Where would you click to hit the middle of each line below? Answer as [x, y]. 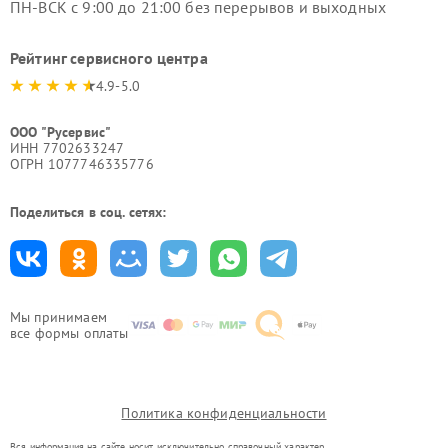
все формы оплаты [69, 332]
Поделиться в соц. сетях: [88, 211]
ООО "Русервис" [61, 131]
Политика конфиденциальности [224, 412]
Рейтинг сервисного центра [109, 57]
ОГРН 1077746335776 [82, 163]
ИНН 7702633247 [67, 147]
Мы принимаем [58, 316]
